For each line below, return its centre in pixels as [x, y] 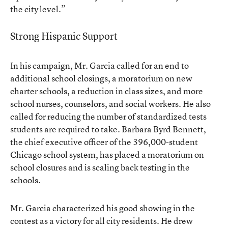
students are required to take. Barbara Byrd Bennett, [108, 129]
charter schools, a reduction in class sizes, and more [107, 91]
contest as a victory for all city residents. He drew [102, 220]
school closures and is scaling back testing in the [100, 167]
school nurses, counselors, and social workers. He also [110, 103]
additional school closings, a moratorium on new [101, 78]
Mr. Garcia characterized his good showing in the [103, 208]
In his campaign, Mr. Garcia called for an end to [99, 65]
